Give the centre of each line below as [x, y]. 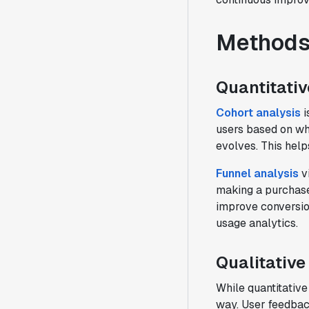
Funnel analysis [257, 173]
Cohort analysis [258, 113]
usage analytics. [257, 223]
